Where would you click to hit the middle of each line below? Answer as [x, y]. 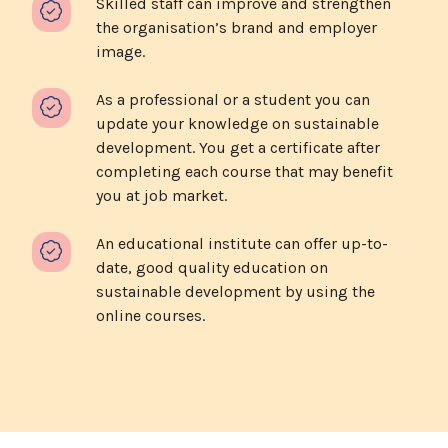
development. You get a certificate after [238, 147]
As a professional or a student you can [233, 99]
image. [122, 51]
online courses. [150, 315]
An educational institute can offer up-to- [242, 243]
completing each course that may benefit [244, 171]
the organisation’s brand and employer [236, 27]
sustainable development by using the [235, 291]
